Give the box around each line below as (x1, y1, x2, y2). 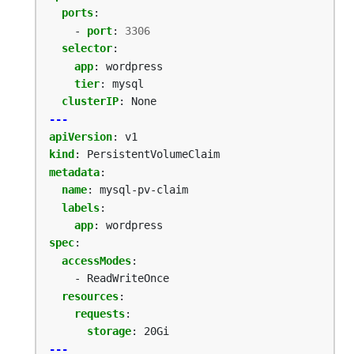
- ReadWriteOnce (74, 272, 169, 285)
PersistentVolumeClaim (87, 148, 220, 161)
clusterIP (62, 95, 119, 108)
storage (87, 325, 131, 338)
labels (62, 201, 100, 214)
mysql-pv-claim (100, 183, 188, 197)
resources (62, 289, 119, 303)
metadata (49, 165, 100, 179)
